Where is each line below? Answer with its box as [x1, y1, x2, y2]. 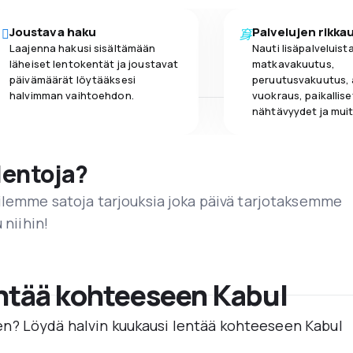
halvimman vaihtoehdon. [9, 87, 134, 102]
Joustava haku [9, 23, 96, 40]
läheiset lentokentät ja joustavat [9, 56, 179, 71]
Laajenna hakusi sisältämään [9, 40, 156, 55]
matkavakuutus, [252, 56, 335, 71]
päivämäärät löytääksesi [9, 72, 136, 87]
